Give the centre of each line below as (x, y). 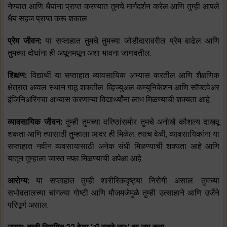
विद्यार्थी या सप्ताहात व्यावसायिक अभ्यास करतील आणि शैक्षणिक (125, 75)
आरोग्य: (22, 181)
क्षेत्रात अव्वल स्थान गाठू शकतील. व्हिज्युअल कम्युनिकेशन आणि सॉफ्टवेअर (113, 88)
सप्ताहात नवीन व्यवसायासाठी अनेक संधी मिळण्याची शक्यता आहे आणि (113, 146)
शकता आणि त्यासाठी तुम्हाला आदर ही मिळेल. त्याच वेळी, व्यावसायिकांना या (113, 134)
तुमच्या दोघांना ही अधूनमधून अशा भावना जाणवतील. (80, 53)
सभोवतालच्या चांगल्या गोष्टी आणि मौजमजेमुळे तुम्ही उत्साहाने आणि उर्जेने (113, 193)
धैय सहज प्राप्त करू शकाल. (48, 19)
